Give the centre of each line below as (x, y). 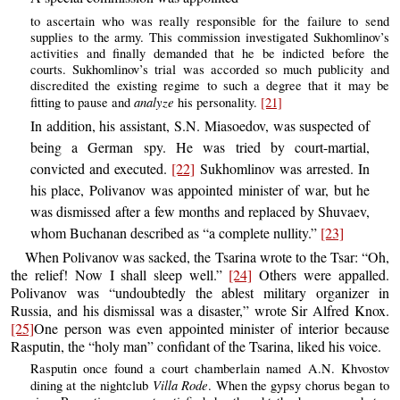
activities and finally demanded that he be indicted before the (209, 53)
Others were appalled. (321, 275)
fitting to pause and (82, 102)
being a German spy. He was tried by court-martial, (200, 147)
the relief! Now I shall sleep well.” (120, 275)
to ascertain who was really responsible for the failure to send (209, 21)
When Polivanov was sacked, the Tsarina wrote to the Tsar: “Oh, (207, 257)
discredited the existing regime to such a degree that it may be (209, 85)
